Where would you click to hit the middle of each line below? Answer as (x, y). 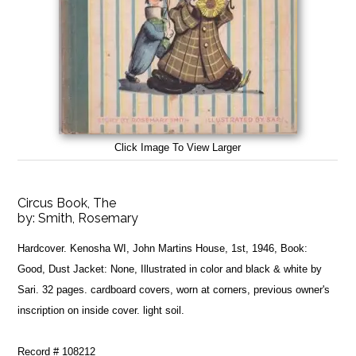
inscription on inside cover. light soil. (101, 310)
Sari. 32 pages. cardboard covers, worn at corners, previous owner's (174, 289)
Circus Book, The (67, 203)
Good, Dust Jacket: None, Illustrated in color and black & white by (170, 269)
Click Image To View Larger (178, 147)
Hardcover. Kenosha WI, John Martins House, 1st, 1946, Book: (163, 248)
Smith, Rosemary (89, 218)
